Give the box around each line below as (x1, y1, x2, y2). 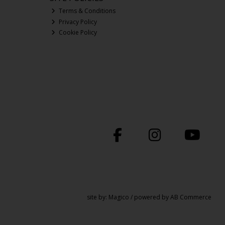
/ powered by (129, 192, 171, 201)
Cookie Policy (57, 28, 97, 37)
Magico (108, 192, 130, 201)
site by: (87, 192, 109, 201)
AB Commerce (170, 192, 212, 201)
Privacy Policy (57, 17, 97, 26)
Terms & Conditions (57, 7, 116, 16)
